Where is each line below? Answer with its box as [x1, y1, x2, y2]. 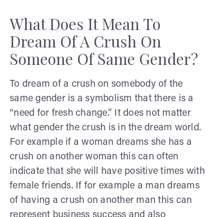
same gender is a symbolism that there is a [10, 93, 194, 104]
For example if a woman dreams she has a [10, 137, 192, 147]
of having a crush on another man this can [10, 195, 192, 205]
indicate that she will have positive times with [10, 166, 205, 176]
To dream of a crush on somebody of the [10, 79, 183, 89]
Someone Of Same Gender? [10, 47, 198, 69]
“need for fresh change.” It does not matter [10, 108, 191, 118]
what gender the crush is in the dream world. [10, 123, 201, 133]
